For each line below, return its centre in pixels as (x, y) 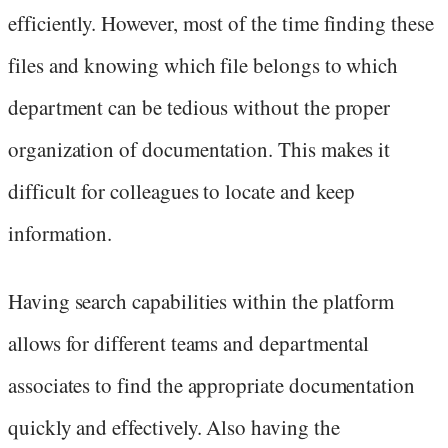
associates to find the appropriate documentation (211, 385)
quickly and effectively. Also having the (174, 427)
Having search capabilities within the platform (201, 301)
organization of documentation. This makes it (199, 149)
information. (60, 233)
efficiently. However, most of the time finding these (221, 23)
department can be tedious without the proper (199, 107)
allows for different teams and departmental (189, 343)
